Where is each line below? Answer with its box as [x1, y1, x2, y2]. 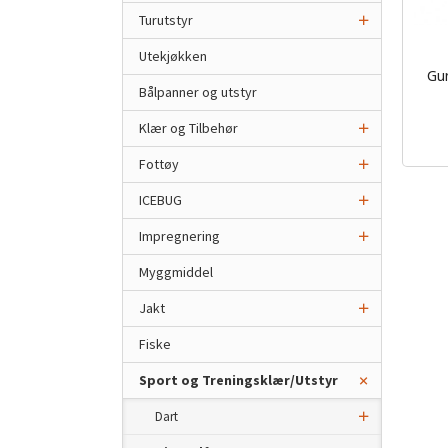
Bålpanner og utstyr [139, 83, 257, 101]
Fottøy [139, 155, 179, 173]
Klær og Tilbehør [139, 119, 238, 137]
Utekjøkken [139, 47, 207, 65]
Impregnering [139, 227, 220, 245]
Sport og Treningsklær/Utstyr [139, 371, 338, 389]
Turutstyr [139, 11, 193, 29]
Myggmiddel [139, 263, 213, 281]
